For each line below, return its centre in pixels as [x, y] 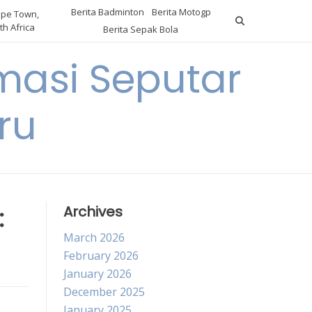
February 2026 [101, 256]
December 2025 [104, 292]
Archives [93, 212]
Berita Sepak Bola [141, 29]
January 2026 [97, 274]
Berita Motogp [181, 12]
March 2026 [94, 237]
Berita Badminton [107, 12]
